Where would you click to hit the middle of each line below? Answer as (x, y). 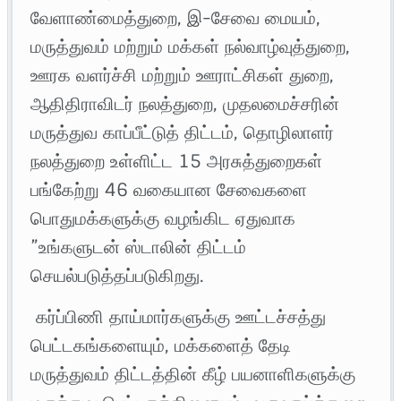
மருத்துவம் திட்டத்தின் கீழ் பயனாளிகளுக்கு (193, 375)
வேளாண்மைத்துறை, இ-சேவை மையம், (176, 18)
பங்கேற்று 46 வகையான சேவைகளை (169, 190)
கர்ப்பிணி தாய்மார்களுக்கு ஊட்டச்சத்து (179, 317)
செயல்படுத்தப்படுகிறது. (118, 276)
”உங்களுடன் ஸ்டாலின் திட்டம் (139, 247)
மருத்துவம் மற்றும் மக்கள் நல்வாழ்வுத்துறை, (191, 47)
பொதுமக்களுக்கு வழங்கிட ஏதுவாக (163, 219)
